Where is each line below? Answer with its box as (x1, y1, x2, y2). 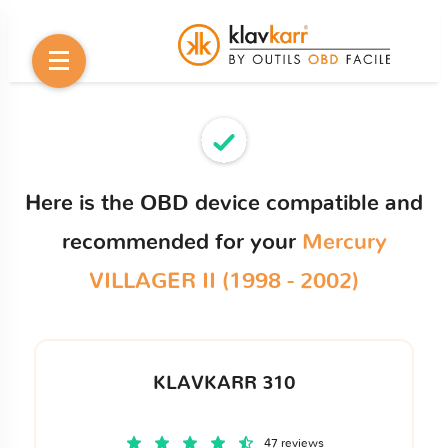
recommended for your (61, 231, 302, 253)
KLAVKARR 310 (152, 373, 296, 393)
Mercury (301, 231, 387, 253)
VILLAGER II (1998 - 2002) (89, 270, 359, 292)
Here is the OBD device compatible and (25, 192, 423, 214)
